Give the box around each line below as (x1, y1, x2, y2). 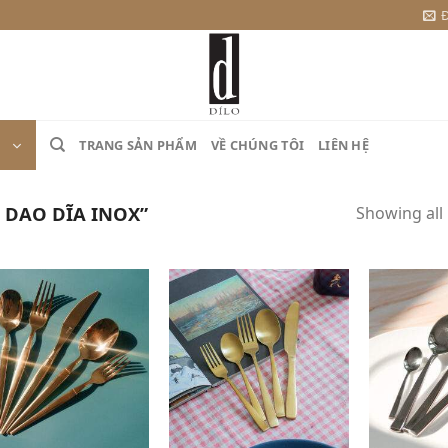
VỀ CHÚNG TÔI (210, 136, 305, 154)
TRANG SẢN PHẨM (79, 136, 197, 154)
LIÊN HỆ (318, 136, 369, 154)
